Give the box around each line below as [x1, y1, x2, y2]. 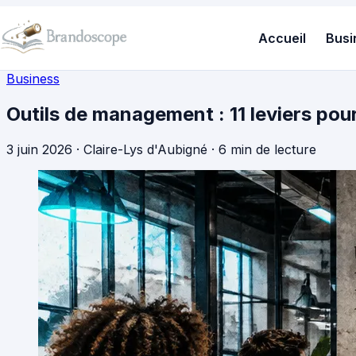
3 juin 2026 [6, 141, 72, 157]
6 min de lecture [219, 141, 316, 157]
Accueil [257, 29, 306, 46]
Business [6, 70, 60, 87]
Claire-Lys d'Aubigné [83, 141, 207, 157]
